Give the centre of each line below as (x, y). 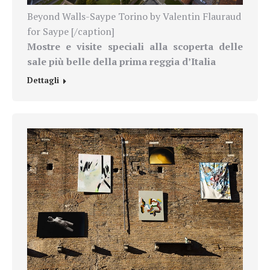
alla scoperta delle (196, 47)
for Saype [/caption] (71, 32)
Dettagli (43, 80)
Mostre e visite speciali (86, 47)
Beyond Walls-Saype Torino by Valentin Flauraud (134, 17)
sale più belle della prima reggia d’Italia (121, 62)
